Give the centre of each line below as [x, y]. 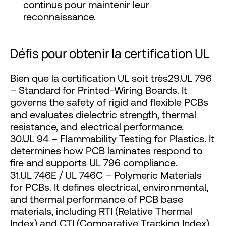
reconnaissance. [60, 16]
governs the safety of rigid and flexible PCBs [109, 102]
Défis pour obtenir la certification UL [110, 53]
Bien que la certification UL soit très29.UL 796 [111, 78]
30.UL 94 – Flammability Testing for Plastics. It [112, 138]
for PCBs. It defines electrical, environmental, [109, 187]
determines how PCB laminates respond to [106, 150]
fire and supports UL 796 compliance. [94, 162]
